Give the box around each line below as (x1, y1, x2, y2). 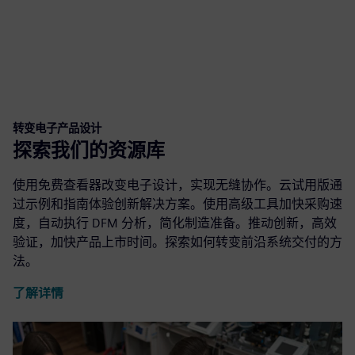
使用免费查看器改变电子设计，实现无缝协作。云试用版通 (13, 177, 342, 193)
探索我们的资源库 (13, 138, 165, 162)
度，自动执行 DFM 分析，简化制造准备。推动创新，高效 (13, 215, 337, 231)
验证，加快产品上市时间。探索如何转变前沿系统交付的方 (13, 234, 342, 250)
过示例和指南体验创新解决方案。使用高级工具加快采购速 (13, 196, 342, 212)
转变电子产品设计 (13, 120, 101, 135)
